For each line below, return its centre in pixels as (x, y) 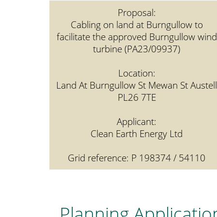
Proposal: (137, 12)
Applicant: (137, 121)
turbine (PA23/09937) (137, 49)
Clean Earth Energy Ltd (137, 133)
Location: (137, 73)
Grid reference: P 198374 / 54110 (137, 158)
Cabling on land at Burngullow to (137, 24)
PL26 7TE (137, 97)
